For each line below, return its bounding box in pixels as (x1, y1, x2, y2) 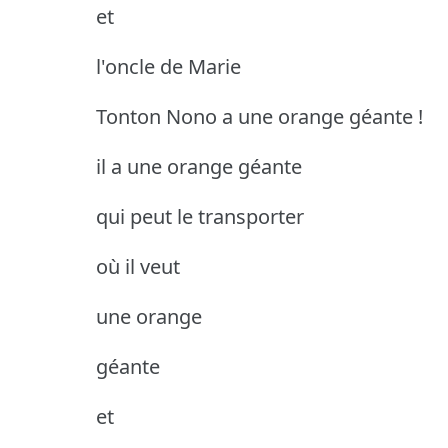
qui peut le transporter (96, 202, 304, 230)
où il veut (96, 252, 180, 280)
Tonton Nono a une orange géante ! (96, 102, 423, 130)
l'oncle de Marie (96, 52, 241, 80)
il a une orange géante (96, 152, 302, 180)
